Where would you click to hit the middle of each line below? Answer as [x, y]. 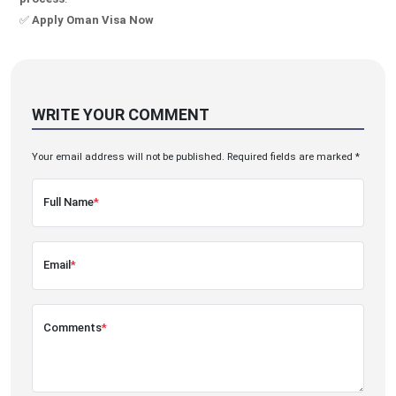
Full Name [69, 202]
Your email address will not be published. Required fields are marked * [196, 156]
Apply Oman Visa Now [93, 19]
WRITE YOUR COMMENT [121, 114]
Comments [72, 327]
